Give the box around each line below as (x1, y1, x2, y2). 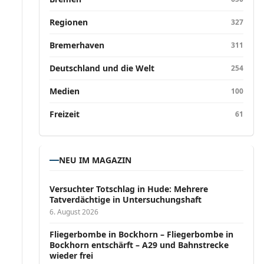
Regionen (49, 16, 88, 28)
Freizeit (49, 108, 80, 120)
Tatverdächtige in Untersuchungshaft (49, 194, 202, 205)
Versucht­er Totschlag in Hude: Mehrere (49, 183, 209, 194)
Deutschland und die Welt (49, 62, 155, 74)
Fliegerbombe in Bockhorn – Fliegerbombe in (49, 229, 234, 240)
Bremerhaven (49, 39, 105, 51)
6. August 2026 (49, 207, 99, 217)
